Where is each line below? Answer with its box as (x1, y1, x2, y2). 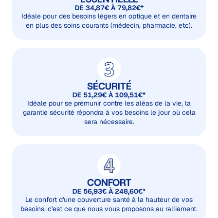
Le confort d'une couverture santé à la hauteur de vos (25, 195, 193, 204)
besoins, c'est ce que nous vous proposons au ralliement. (20, 204, 198, 214)
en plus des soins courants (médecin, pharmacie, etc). (26, 21, 192, 30)
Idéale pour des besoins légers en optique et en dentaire (21, 12, 197, 21)
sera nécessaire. (84, 117, 134, 127)
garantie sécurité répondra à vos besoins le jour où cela (22, 108, 196, 117)
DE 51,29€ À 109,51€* (73, 91, 145, 100)
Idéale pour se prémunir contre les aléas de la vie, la (27, 99, 191, 108)
